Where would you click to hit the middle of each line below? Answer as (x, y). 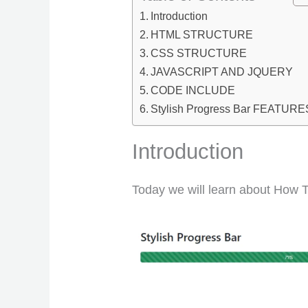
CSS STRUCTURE (199, 53)
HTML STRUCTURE (202, 35)
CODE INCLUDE (193, 90)
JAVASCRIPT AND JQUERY (222, 72)
